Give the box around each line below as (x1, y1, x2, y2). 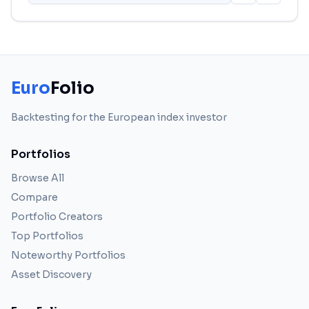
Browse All (11, 172, 64, 184)
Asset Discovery (11, 268, 92, 281)
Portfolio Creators (11, 210, 103, 223)
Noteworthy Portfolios (11, 249, 126, 261)
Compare (11, 191, 58, 203)
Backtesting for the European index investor (11, 111, 227, 123)
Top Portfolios (11, 230, 83, 242)
